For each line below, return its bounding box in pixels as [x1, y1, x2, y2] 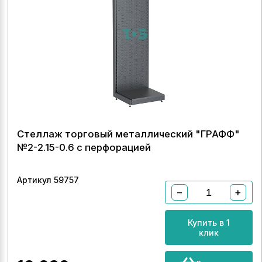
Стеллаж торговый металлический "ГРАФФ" [17, 128, 240, 140]
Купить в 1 [187, 218, 230, 227]
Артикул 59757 [17, 175, 80, 185]
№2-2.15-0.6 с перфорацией [17, 142, 151, 153]
